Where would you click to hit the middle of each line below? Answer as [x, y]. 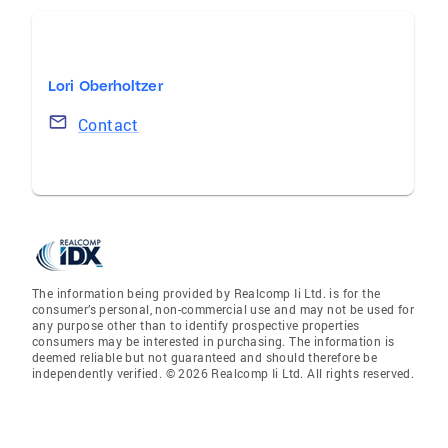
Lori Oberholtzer [105, 86]
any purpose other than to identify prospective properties [196, 325]
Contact [108, 124]
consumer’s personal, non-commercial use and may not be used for [223, 309]
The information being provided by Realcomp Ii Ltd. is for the [206, 293]
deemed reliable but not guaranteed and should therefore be [205, 357]
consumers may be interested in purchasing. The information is [213, 341]
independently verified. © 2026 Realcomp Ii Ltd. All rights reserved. [223, 373]
